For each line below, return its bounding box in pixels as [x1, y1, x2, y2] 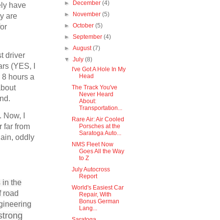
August [73, 45, 93, 52]
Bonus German [79, 198, 119, 205]
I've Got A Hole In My [71, 66, 126, 73]
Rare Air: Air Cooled [71, 116, 124, 123]
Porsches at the [79, 123, 120, 130]
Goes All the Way [79, 148, 124, 155]
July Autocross [71, 166, 110, 173]
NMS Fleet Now [71, 141, 113, 148]
